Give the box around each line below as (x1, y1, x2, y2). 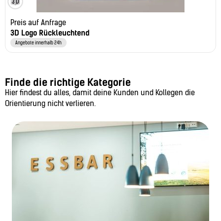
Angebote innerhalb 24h (15, 40, 62, 46)
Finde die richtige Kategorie (5, 76, 131, 89)
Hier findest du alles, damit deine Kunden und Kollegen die (5, 88, 195, 98)
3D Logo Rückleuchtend (10, 29, 90, 38)
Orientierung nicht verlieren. (5, 99, 96, 109)
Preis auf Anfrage (10, 18, 66, 28)
